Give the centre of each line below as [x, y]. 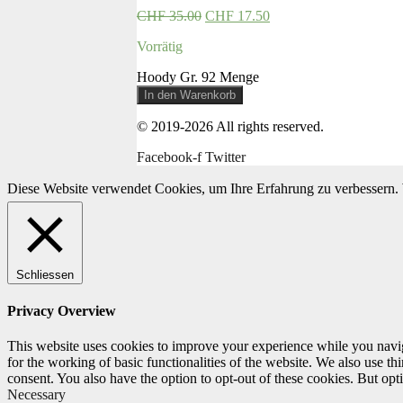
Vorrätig [160, 46]
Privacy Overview [62, 311]
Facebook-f [169, 157]
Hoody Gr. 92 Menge [198, 76]
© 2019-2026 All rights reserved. [230, 126]
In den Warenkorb [190, 94]
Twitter [225, 157]
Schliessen [45, 274]
